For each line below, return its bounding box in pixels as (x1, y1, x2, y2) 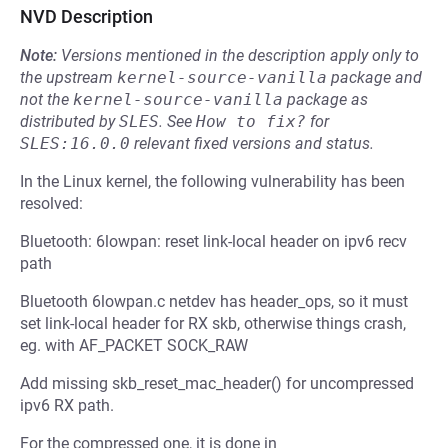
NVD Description (20, 6, 153, 27)
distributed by (20, 112, 119, 131)
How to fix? (196, 112, 306, 131)
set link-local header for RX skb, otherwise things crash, (20, 314, 406, 333)
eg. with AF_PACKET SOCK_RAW (20, 336, 248, 355)
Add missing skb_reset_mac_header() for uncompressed (20, 374, 414, 393)
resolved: (20, 194, 83, 213)
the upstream (20, 68, 117, 87)
